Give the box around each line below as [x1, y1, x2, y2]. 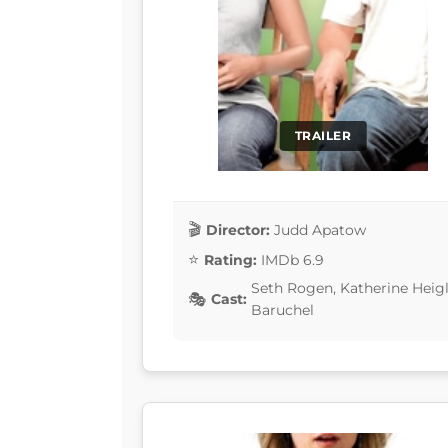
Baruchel [251, 301, 314, 320]
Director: [206, 220, 270, 239]
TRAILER [294, 128, 352, 144]
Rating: [204, 250, 257, 269]
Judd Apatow [274, 220, 366, 239]
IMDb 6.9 [261, 250, 324, 269]
